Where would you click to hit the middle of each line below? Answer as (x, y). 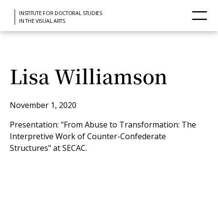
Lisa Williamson (89, 76)
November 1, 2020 (43, 105)
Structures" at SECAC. (48, 148)
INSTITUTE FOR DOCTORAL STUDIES (61, 13)
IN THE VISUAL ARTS (42, 20)
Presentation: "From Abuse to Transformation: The (103, 125)
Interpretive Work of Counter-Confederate (88, 136)
